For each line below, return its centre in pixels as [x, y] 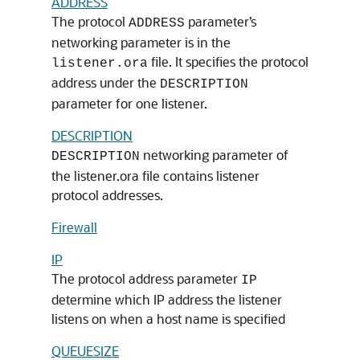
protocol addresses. [107, 195]
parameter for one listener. [129, 103]
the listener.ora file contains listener [155, 176]
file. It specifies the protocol [228, 61]
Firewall [74, 227]
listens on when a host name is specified [168, 319]
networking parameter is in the [141, 42]
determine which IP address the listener [167, 299]
